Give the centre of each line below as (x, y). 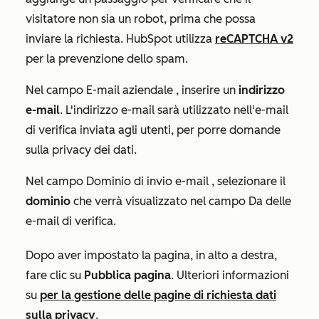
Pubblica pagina (127, 276)
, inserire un (204, 90)
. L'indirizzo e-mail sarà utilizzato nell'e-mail (174, 110)
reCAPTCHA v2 (254, 39)
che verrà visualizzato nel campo (159, 202)
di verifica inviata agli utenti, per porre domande (153, 130)
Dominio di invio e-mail (147, 182)
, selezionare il (247, 182)
